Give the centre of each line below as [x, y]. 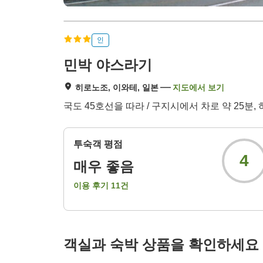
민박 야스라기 [108, 65]
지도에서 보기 [198, 88]
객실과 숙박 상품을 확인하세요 [161, 245]
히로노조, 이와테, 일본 [117, 88]
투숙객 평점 [98, 144]
